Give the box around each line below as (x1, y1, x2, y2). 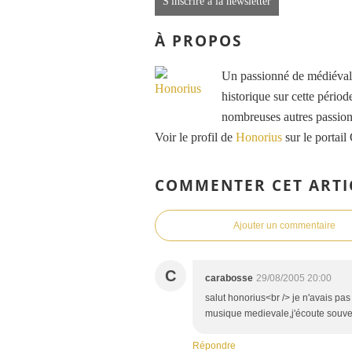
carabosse (205, 273, 253, 284)
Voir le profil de (155, 130, 236, 144)
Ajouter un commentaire (233, 220, 335, 232)
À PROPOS (155, 31, 242, 51)
